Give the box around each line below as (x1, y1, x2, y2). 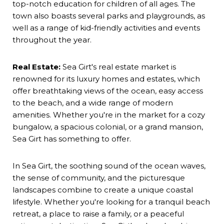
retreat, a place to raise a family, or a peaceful (12, 208, 184, 218)
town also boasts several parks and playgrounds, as (12, 10, 205, 20)
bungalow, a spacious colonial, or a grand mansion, (12, 121, 203, 131)
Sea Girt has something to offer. (12, 133, 131, 143)
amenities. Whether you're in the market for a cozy (12, 109, 205, 119)
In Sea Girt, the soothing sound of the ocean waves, (12, 160, 205, 170)
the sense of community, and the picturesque (12, 172, 185, 182)
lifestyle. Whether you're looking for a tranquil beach (12, 196, 210, 206)
